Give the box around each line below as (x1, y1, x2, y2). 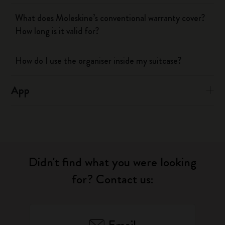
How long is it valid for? (15, 25, 99, 38)
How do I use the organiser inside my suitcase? (15, 54, 182, 67)
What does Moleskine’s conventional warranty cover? (15, 12, 205, 25)
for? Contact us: (72, 170, 153, 188)
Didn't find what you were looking (29, 153, 196, 171)
